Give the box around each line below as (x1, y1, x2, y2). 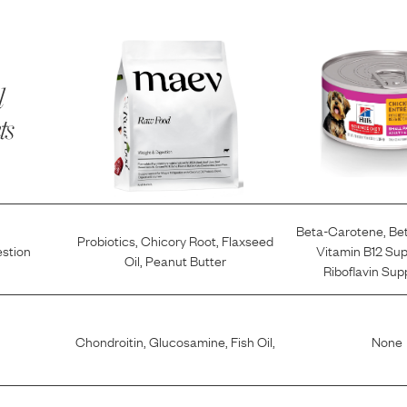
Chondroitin (74, 330, 144, 351)
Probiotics (76, 229, 135, 250)
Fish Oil (230, 330, 273, 351)
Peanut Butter (144, 249, 226, 270)
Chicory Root (140, 229, 216, 250)
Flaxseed (221, 229, 273, 250)
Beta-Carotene (295, 219, 383, 240)
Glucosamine (148, 330, 225, 351)
